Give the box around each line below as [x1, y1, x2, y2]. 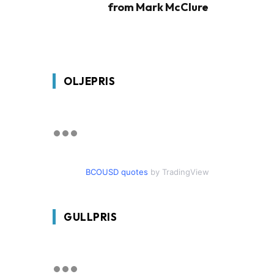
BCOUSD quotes [86, 166, 148, 177]
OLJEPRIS [64, 74, 116, 87]
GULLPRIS [64, 210, 117, 223]
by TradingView [148, 166, 209, 177]
